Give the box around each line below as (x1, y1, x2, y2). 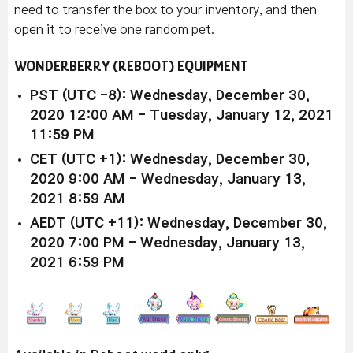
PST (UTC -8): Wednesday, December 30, (30, 88, 310, 102)
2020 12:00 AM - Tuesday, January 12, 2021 (30, 108, 333, 122)
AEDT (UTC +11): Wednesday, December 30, (30, 216, 327, 230)
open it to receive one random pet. (14, 22, 214, 35)
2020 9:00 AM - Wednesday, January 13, (30, 172, 306, 186)
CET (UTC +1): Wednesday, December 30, (30, 152, 310, 166)
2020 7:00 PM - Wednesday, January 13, (30, 236, 305, 250)
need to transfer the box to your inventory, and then (14, 2, 317, 16)
